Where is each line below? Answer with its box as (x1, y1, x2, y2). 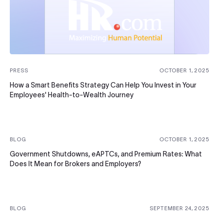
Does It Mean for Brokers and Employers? (10, 159, 141, 168)
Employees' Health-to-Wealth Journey (10, 90, 133, 99)
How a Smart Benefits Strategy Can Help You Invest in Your (10, 81, 197, 89)
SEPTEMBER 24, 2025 (150, 205, 209, 211)
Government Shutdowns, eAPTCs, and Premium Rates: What (10, 150, 202, 158)
